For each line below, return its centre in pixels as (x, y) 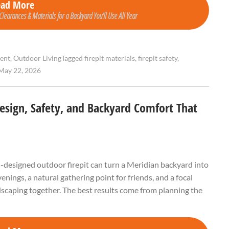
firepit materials (110, 59)
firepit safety (158, 59)
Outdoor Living (37, 59)
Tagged (73, 59)
